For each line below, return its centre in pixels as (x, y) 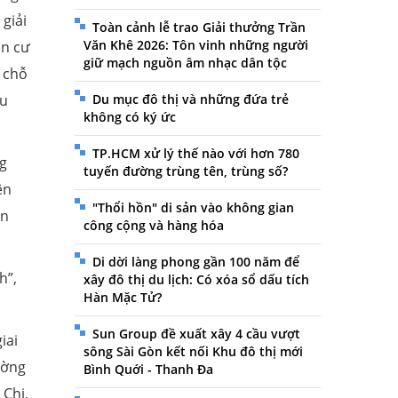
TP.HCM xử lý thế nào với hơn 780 (195, 154)
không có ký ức (129, 117)
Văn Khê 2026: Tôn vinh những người (195, 45)
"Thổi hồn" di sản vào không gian (193, 208)
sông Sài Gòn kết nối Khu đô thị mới (193, 352)
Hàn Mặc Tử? (122, 298)
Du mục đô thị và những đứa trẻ (190, 99)
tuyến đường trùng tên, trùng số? (185, 171)
